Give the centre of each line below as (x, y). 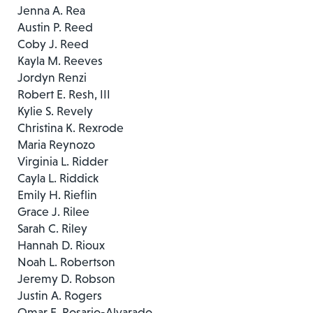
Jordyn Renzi (52, 77)
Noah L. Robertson (66, 262)
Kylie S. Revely (55, 111)
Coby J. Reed (53, 44)
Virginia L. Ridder (63, 161)
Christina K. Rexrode (71, 128)
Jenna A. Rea (51, 10)
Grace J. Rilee (53, 211)
